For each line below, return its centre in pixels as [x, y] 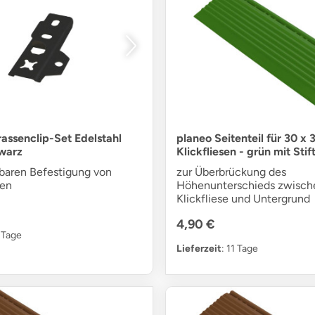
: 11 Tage [239, 248]
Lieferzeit [199, 248]
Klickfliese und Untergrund [243, 198]
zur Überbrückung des [231, 172]
